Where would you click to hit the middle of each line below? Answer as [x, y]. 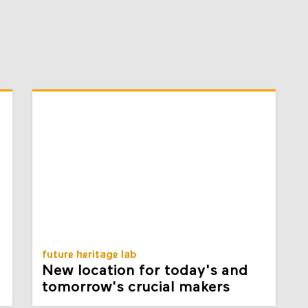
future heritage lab [89, 255]
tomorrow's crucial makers [136, 287]
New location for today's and [145, 271]
